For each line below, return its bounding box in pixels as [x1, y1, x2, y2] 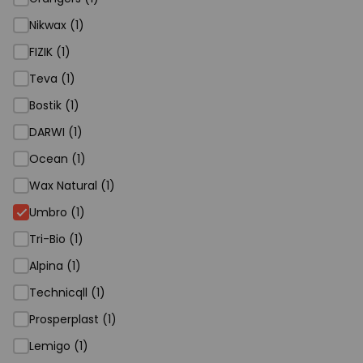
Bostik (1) [29, 97, 79, 113]
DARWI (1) [29, 124, 83, 140]
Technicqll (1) [29, 284, 105, 301]
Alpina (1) [29, 258, 81, 274]
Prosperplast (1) [29, 311, 117, 327]
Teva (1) [29, 70, 75, 87]
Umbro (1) [29, 204, 85, 220]
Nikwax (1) [29, 17, 84, 33]
